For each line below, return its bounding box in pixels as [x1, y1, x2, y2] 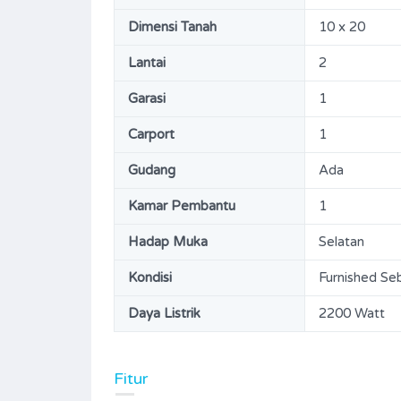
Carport [128, 125, 175, 142]
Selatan [319, 233, 364, 250]
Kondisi [128, 269, 172, 286]
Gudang [128, 161, 175, 178]
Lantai [128, 54, 166, 71]
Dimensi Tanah [128, 18, 217, 35]
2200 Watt [319, 304, 385, 321]
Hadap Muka [128, 233, 208, 250]
